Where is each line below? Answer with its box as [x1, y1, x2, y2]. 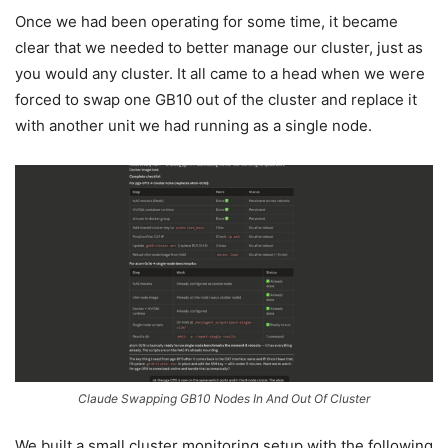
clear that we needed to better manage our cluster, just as [15, 38, 423, 57]
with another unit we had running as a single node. [15, 116, 372, 135]
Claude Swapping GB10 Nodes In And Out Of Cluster [78, 391, 370, 407]
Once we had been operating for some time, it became [15, 12, 398, 31]
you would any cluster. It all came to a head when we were [15, 64, 425, 83]
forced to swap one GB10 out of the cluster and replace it [15, 90, 417, 109]
